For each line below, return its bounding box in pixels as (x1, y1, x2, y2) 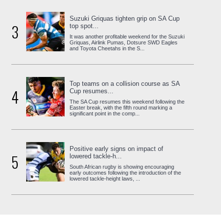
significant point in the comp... (70, 110, 140, 116)
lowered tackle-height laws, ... (70, 175, 141, 182)
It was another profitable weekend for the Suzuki (70, 33, 185, 39)
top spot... (70, 22, 99, 30)
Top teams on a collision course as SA (70, 79, 180, 87)
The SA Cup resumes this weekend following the (70, 98, 185, 105)
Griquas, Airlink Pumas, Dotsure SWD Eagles (70, 39, 178, 45)
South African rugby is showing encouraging (70, 163, 175, 170)
